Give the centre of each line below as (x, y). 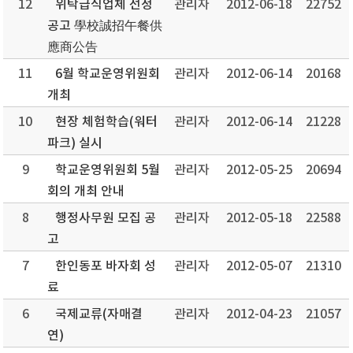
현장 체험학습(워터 (107, 122)
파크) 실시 (75, 143)
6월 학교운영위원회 (108, 74)
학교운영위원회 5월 (108, 170)
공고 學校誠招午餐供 (105, 26)
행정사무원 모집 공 (106, 218)
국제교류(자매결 (99, 314)
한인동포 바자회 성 (106, 266)
